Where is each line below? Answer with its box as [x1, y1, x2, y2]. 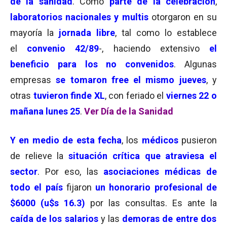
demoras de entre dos [120, 213, 216, 224]
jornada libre [59, 27, 115, 38]
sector [10, 166, 37, 177]
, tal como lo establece [115, 27, 217, 38]
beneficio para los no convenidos [10, 59, 174, 69]
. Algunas [174, 59, 217, 69]
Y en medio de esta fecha [10, 135, 122, 145]
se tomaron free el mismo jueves [51, 74, 206, 85]
